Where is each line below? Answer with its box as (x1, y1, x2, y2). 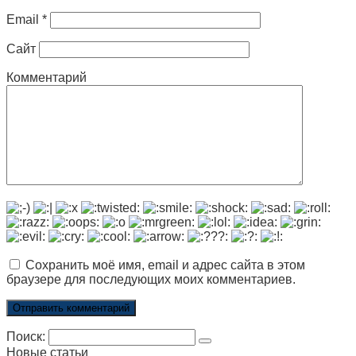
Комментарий (6, 70, 87, 84)
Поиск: (6, 329, 48, 343)
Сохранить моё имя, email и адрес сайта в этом (25, 257, 305, 272)
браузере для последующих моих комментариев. (6, 272, 296, 286)
